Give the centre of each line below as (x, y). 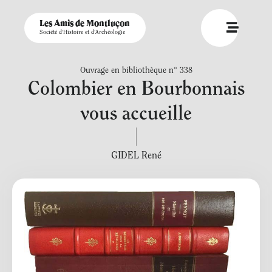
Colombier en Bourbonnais (136, 90)
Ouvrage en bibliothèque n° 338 (136, 71)
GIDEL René (136, 156)
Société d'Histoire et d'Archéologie (82, 33)
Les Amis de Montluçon (85, 24)
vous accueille (136, 115)
